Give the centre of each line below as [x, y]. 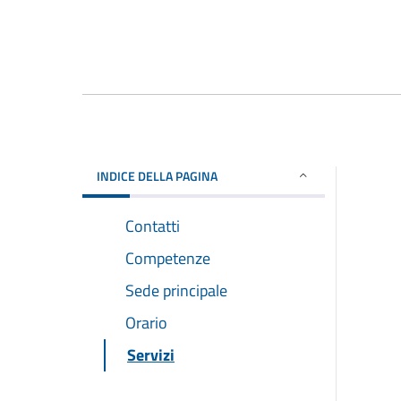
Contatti [153, 226]
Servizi [151, 354]
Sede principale [176, 290]
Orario [146, 322]
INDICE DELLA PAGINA [157, 175]
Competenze [168, 258]
